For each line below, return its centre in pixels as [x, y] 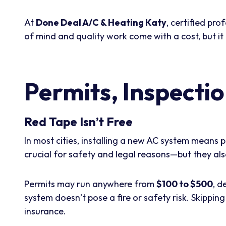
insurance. [45, 211]
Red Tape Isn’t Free [78, 121]
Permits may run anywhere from [90, 184]
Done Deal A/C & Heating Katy [101, 22]
